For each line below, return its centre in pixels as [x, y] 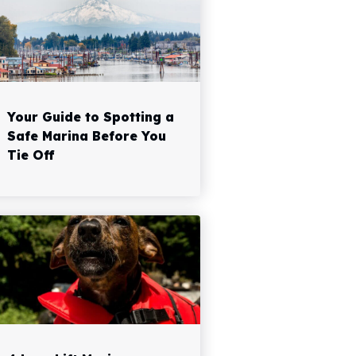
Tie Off [31, 155]
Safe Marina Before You [87, 135]
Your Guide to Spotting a [91, 116]
